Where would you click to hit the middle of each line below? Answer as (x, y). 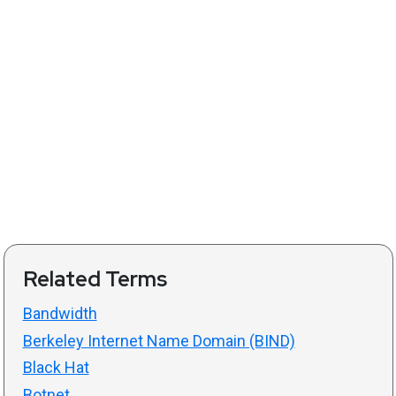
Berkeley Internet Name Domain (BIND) (159, 340)
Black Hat (56, 368)
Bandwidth (60, 314)
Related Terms (95, 279)
